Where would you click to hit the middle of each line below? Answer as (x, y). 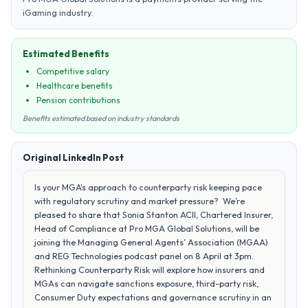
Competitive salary (73, 71)
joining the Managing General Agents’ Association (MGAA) (151, 242)
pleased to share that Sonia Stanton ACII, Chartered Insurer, (154, 214)
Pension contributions (78, 100)
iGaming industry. (58, 12)
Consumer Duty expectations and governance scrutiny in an (153, 297)
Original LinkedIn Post (73, 157)
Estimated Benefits (66, 54)
